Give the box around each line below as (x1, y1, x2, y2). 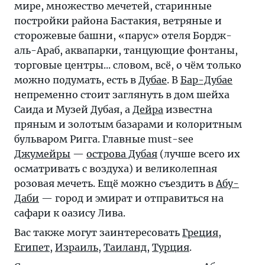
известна (163, 104, 212, 116)
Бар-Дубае (180, 74, 232, 86)
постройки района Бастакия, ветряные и (14, 15, 222, 27)
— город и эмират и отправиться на (39, 192, 224, 205)
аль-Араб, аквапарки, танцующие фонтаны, (14, 44, 238, 57)
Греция (182, 227, 218, 239)
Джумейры (14, 148, 70, 160)
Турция (152, 241, 189, 254)
